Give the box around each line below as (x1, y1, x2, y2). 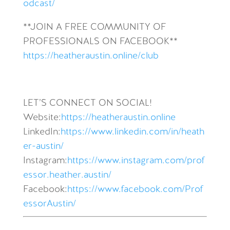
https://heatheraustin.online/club (23, 51, 159, 61)
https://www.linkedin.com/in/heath (60, 127, 204, 137)
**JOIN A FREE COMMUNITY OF (23, 23, 166, 32)
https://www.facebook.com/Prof (67, 185, 203, 195)
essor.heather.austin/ (23, 170, 111, 180)
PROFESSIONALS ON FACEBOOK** (23, 37, 178, 47)
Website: (23, 113, 61, 123)
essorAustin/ (23, 199, 76, 209)
